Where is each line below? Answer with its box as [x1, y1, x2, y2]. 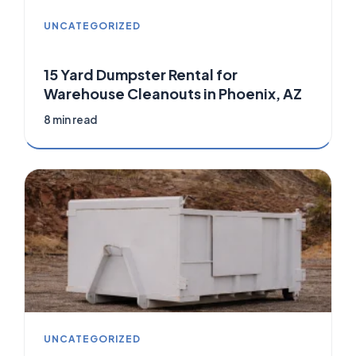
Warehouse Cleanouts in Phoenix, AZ [44, 84, 302, 103]
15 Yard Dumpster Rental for [44, 65, 238, 84]
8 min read [44, 113, 97, 127]
